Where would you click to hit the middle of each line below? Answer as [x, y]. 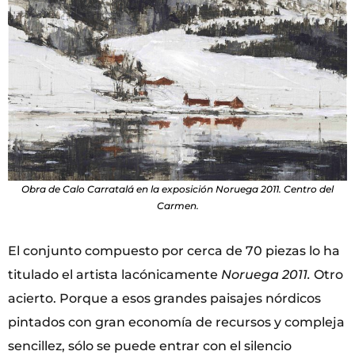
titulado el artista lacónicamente [115, 275]
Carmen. [177, 206]
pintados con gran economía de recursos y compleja [176, 323]
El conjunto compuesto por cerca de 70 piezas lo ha [174, 251]
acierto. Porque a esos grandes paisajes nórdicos [164, 299]
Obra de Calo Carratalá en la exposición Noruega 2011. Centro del [177, 189]
